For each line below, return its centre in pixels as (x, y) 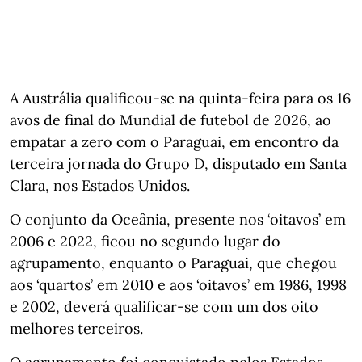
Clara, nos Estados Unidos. (100, 185)
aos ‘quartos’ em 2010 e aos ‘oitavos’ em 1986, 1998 (178, 284)
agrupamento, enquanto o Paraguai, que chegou (173, 263)
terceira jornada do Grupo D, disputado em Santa (178, 163)
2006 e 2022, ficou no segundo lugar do (145, 241)
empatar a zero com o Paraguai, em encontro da (174, 141)
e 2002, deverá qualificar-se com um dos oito (164, 306)
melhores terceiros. (76, 328)
